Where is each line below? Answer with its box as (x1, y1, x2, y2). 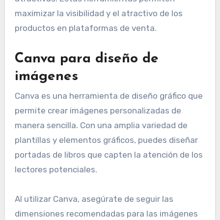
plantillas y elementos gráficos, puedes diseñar (14, 135, 198, 145)
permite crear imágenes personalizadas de (14, 105, 181, 115)
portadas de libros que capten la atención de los (14, 149, 203, 160)
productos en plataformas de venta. (14, 23, 157, 33)
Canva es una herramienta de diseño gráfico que (14, 90, 203, 101)
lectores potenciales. (14, 164, 97, 174)
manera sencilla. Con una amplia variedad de (14, 120, 188, 130)
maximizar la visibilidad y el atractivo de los (14, 8, 183, 18)
